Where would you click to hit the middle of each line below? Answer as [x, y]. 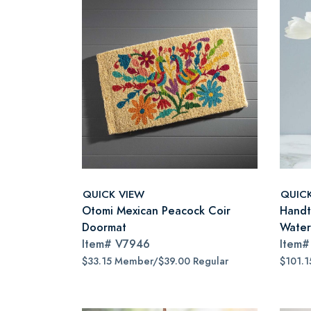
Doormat [104, 227]
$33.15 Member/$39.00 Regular [155, 261]
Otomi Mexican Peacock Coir [156, 211]
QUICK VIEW [114, 194]
